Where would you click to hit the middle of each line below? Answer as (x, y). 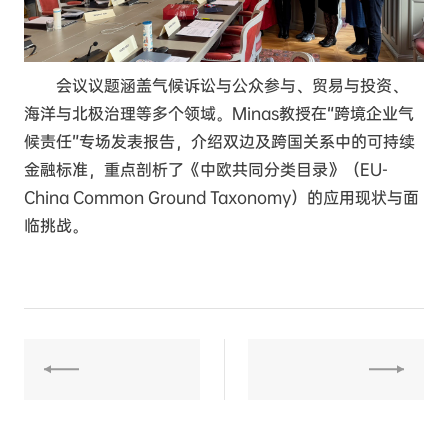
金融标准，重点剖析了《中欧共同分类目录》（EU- (206, 169)
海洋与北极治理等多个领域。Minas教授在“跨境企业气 (219, 113)
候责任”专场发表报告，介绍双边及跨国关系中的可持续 (220, 141)
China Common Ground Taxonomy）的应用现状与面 (222, 197)
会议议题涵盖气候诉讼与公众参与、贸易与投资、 (232, 85)
